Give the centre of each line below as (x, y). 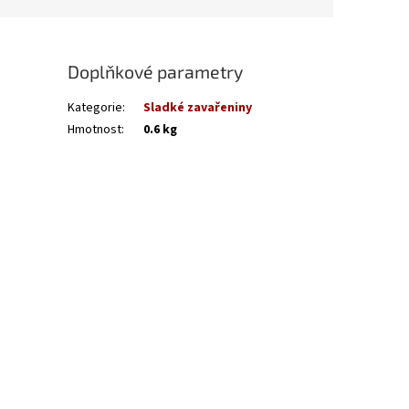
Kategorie (95, 107)
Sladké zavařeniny (198, 107)
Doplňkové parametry (156, 72)
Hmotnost (95, 129)
